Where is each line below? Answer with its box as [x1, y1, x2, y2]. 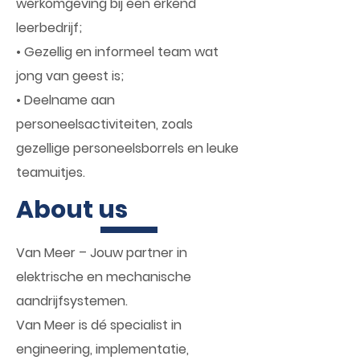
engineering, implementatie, [16, 340, 189, 358]
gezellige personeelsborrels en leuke [16, 139, 239, 157]
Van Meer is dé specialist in [16, 316, 182, 334]
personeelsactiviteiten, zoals [16, 115, 193, 133]
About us [16, 193, 128, 227]
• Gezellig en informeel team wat [16, 43, 219, 61]
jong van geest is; [16, 67, 124, 85]
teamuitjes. [16, 163, 85, 182]
